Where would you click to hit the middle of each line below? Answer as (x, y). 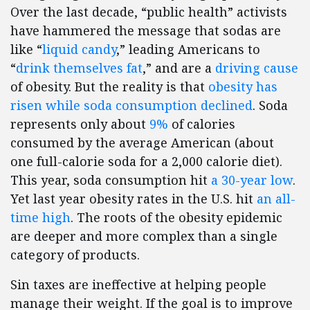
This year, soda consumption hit (111, 180)
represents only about (80, 124)
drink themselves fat (79, 68)
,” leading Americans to (188, 49)
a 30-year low (252, 180)
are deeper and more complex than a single (144, 236)
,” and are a (179, 68)
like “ (26, 49)
